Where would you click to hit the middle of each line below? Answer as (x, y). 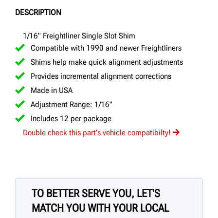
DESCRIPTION (38, 12)
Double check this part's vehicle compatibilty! (97, 132)
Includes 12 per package (71, 118)
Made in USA (52, 90)
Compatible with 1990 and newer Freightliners (106, 48)
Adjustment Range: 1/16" (72, 104)
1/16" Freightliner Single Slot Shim (79, 36)
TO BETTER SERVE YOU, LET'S (96, 193)
